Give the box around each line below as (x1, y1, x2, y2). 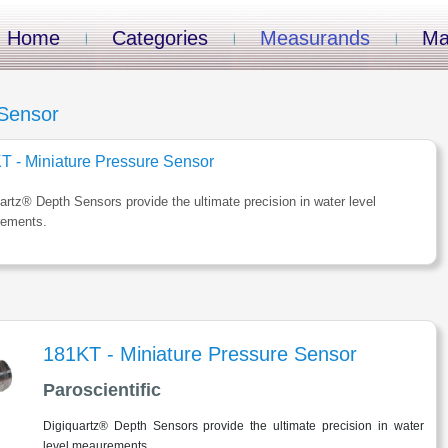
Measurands (260, 27, 370, 49)
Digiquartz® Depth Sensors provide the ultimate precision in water (43, 419, 424, 434)
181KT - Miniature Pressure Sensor (43, 343, 357, 366)
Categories (112, 27, 208, 49)
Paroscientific (43, 380, 161, 401)
